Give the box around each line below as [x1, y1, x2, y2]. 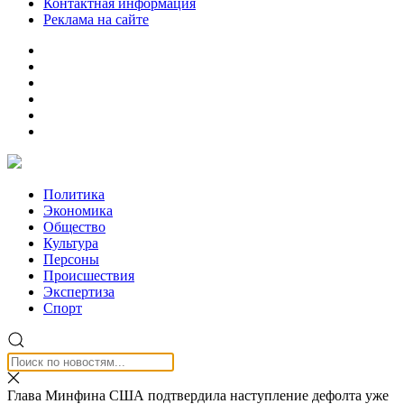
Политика [43, 187, 105, 202]
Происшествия [43, 268, 134, 283]
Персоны [43, 252, 99, 267]
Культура [43, 235, 98, 251]
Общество [43, 219, 106, 234]
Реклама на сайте [43, 12, 149, 27]
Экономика [43, 203, 113, 218]
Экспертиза [43, 284, 115, 299]
